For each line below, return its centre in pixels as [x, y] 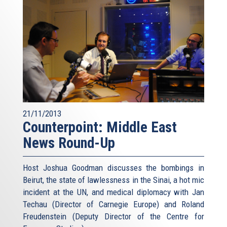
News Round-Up [69, 143]
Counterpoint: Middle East [100, 127]
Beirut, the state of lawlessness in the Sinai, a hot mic [113, 180]
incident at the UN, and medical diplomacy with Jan [113, 192]
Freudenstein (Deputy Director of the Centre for [113, 217]
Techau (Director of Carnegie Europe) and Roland [113, 204]
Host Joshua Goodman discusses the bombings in [113, 168]
